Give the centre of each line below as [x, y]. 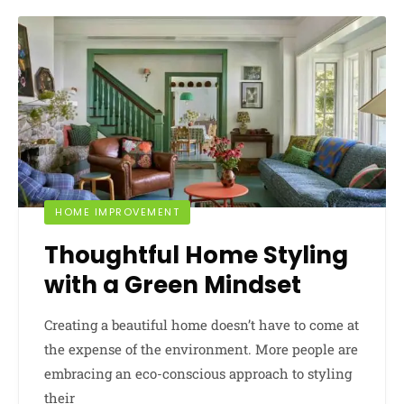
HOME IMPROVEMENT [117, 212]
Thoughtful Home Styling [196, 256]
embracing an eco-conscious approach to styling [198, 374]
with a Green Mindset [173, 285]
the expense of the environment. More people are [201, 349]
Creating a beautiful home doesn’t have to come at [202, 325]
